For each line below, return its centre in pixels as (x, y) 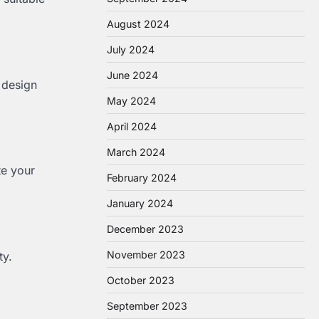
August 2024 (138, 24)
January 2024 (140, 203)
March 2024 (136, 152)
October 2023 (141, 280)
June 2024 (132, 75)
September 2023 (147, 306)
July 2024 (131, 49)
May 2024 (131, 101)
